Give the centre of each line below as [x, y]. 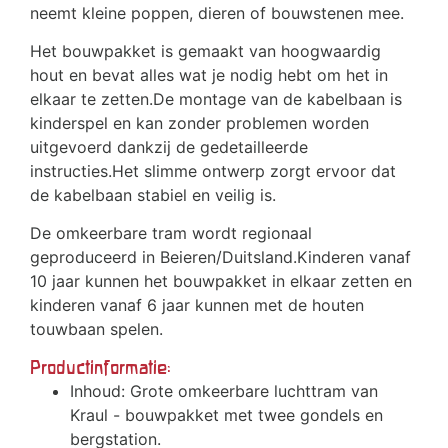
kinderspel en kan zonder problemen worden [199, 123]
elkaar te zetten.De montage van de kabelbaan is [216, 99]
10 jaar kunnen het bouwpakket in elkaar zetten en [221, 281]
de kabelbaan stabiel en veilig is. [153, 195]
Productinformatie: [100, 368]
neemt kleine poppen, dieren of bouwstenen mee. [217, 13]
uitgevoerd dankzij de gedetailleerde [169, 147]
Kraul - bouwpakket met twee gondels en [226, 415]
